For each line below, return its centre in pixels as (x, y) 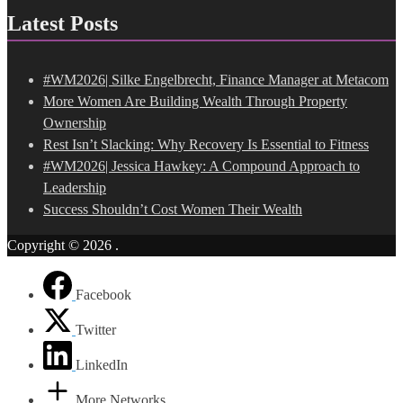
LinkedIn (102, 365)
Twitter (96, 330)
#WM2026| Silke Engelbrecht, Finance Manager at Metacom (216, 80)
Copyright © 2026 (61, 246)
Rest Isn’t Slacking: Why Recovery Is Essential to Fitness (206, 145)
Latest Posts (63, 23)
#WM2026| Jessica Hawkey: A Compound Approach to (201, 166)
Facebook (103, 295)
